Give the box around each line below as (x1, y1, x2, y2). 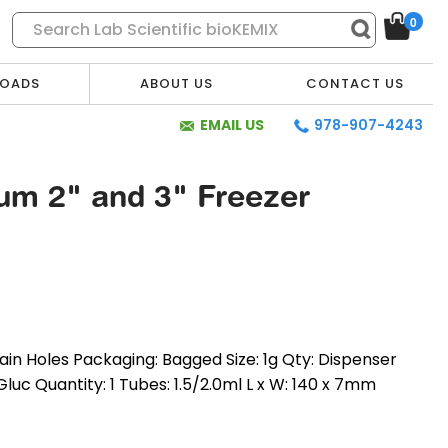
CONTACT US (306, 74, 405, 93)
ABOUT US (139, 74, 213, 93)
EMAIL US (200, 115, 264, 135)
